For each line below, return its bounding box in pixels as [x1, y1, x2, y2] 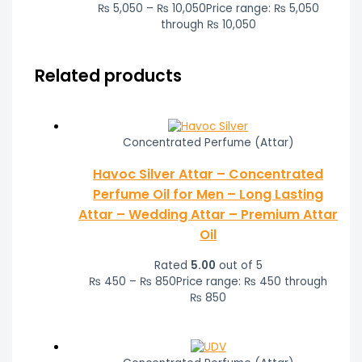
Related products [34, 64, 182, 88]
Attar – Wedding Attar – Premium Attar [78, 205, 339, 225]
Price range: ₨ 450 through [176, 274, 328, 290]
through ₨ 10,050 [160, 16, 256, 32]
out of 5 [215, 258, 263, 274]
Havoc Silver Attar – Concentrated [93, 165, 324, 184]
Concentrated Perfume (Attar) [122, 135, 294, 151]
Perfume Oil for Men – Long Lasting [93, 185, 324, 204]
